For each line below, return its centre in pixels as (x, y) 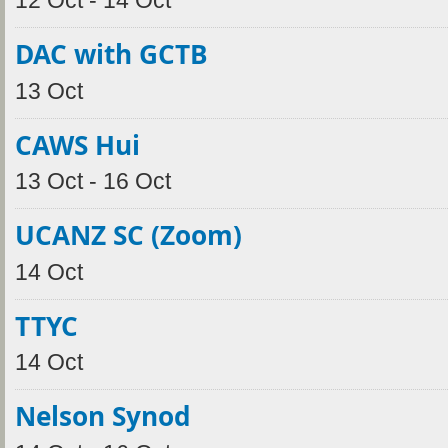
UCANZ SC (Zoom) (128, 235)
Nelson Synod (103, 416)
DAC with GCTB (111, 54)
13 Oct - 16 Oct (93, 182)
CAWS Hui (77, 144)
